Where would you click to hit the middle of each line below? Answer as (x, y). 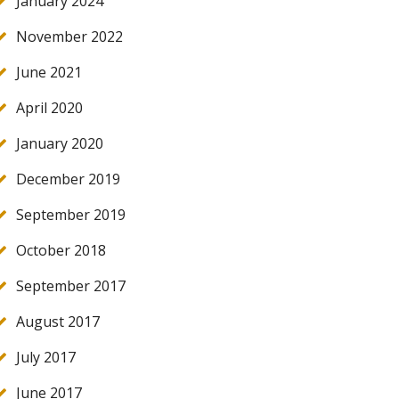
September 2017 (71, 285)
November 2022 (69, 36)
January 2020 (60, 143)
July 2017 (46, 357)
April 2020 (49, 107)
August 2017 (58, 321)
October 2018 (61, 250)
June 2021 (49, 72)
